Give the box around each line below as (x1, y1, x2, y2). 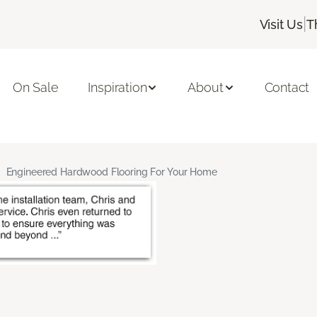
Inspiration (88, 80, 147, 96)
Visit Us (259, 16, 304, 32)
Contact (264, 80, 310, 96)
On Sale (12, 80, 59, 96)
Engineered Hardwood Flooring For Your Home (6, 166, 217, 178)
